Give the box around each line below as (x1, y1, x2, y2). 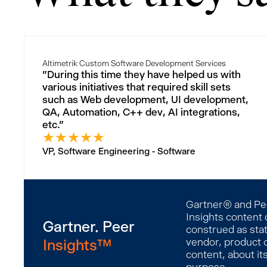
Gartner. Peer (43, 218, 134, 235)
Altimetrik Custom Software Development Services (42, 58, 226, 68)
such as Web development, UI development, (42, 94, 249, 105)
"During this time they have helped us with (42, 69, 241, 80)
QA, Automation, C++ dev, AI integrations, (42, 106, 240, 118)
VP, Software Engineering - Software (42, 145, 195, 157)
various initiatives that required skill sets (42, 81, 231, 93)
